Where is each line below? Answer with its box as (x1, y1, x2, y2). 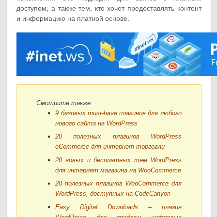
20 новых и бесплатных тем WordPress (55, 156, 182, 164)
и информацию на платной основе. (16, 15, 130, 22)
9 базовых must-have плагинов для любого (55, 109, 182, 117)
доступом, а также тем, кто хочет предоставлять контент (16, 4, 201, 12)
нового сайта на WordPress (55, 119, 138, 127)
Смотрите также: (36, 99, 93, 107)
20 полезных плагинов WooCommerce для (55, 180, 182, 187)
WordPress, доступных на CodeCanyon (55, 190, 171, 198)
